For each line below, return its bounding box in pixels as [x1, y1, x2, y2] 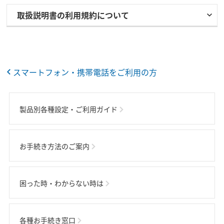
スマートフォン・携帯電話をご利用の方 [13, 66, 157, 78]
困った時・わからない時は [19, 178, 103, 188]
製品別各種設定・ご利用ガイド [19, 104, 117, 114]
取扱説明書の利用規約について [17, 9, 129, 21]
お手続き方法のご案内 [19, 141, 89, 151]
